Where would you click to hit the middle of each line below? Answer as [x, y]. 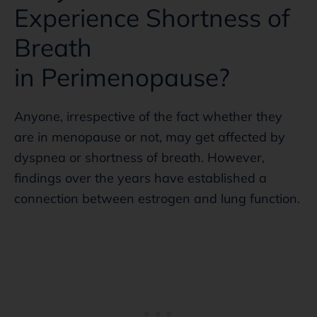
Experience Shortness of [152, 17]
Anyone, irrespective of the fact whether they [148, 116]
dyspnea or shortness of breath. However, [139, 157]
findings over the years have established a [140, 178]
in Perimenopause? [122, 77]
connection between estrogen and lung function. [157, 198]
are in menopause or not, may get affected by [150, 137]
